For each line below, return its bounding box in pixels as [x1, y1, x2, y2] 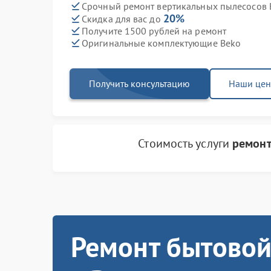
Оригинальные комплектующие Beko [82, 36, 241, 49]
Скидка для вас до [82, 13, 163, 25]
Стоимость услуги [138, 135, 233, 151]
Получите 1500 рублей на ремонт [82, 24, 226, 37]
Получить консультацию [89, 77, 190, 90]
